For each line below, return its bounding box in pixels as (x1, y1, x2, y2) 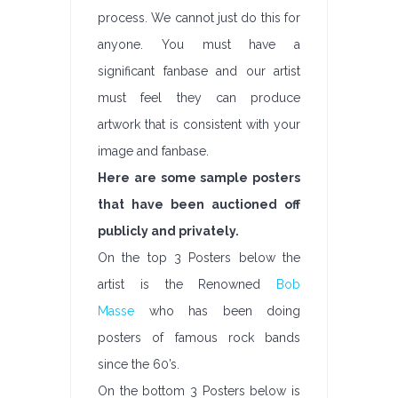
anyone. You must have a (98, 37, 300, 52)
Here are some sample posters (98, 171, 300, 185)
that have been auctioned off (98, 197, 300, 211)
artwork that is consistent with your (98, 117, 300, 131)
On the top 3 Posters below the (98, 251, 300, 265)
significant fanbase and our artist (98, 64, 300, 78)
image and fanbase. (98, 144, 209, 158)
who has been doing (134, 304, 300, 318)
